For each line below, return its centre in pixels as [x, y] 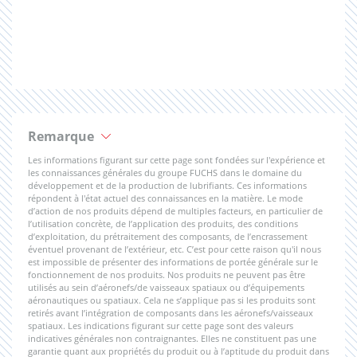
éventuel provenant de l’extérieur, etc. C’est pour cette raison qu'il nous [175, 249]
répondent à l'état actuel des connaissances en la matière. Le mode [165, 198]
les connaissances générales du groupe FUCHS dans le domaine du [165, 173]
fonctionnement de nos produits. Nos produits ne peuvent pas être [167, 275]
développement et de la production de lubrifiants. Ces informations [167, 185]
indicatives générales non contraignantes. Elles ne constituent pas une [172, 338]
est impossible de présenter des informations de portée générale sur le [173, 262]
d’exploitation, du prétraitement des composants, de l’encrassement [168, 236]
